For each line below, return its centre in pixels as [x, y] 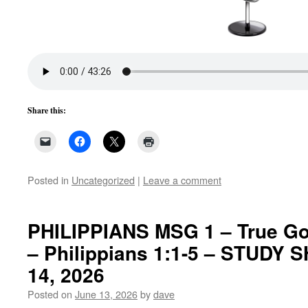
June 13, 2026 [106, 294]
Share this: [47, 110]
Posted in [48, 180]
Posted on [50, 294]
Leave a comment [182, 180]
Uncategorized [103, 180]
